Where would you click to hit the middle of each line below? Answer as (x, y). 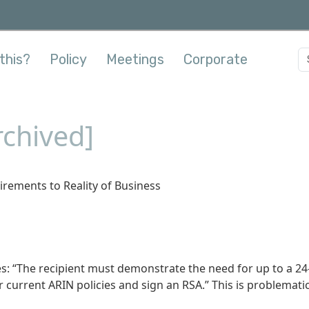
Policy (68, 59)
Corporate (216, 59)
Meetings (135, 59)
